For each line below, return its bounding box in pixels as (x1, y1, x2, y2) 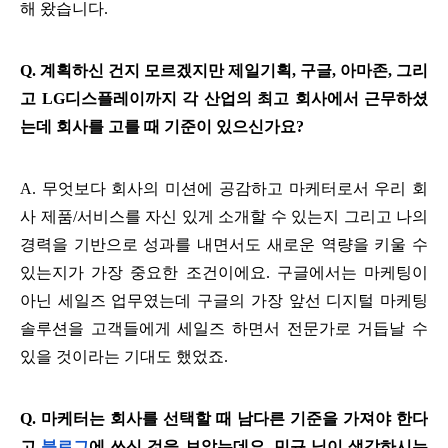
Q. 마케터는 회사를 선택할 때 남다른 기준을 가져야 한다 (20, 409, 428, 427)
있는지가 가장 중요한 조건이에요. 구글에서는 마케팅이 (20, 263, 428, 281)
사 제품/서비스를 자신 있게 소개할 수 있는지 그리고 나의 (20, 207, 428, 225)
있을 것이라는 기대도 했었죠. (20, 347, 232, 365)
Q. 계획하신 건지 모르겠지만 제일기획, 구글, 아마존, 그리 (20, 61, 428, 79)
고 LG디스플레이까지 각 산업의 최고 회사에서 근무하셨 (20, 89, 428, 107)
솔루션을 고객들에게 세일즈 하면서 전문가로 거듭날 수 (20, 319, 428, 337)
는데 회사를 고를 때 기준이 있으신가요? (20, 117, 304, 135)
